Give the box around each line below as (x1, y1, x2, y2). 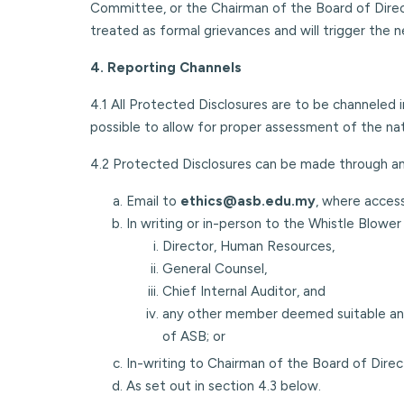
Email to (126, 192, 180, 209)
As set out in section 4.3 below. (126, 377, 321, 394)
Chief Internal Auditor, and (162, 282, 326, 299)
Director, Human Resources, (162, 237, 335, 254)
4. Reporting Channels (90, 59, 242, 76)
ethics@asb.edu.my (180, 192, 316, 209)
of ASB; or (162, 327, 225, 344)
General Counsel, (162, 260, 267, 277)
